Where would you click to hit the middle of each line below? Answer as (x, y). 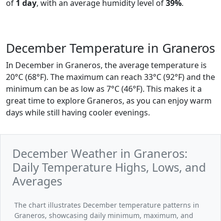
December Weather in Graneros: (100, 153)
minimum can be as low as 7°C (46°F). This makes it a (104, 89)
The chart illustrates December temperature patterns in (107, 205)
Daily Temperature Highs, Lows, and (109, 167)
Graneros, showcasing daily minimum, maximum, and (104, 215)
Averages (37, 181)
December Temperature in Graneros (110, 48)
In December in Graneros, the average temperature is (106, 65)
